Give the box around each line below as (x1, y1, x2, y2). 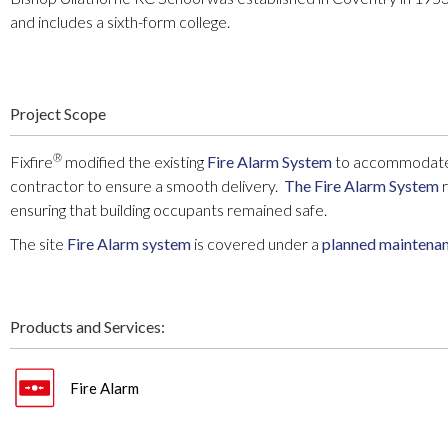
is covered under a (191, 234, 322, 254)
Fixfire (10, 152, 53, 172)
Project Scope (10, 104, 106, 124)
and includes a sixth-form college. (10, 12, 230, 32)
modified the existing (62, 152, 207, 172)
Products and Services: (10, 317, 165, 337)
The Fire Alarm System (284, 176, 439, 196)
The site (10, 234, 67, 254)
